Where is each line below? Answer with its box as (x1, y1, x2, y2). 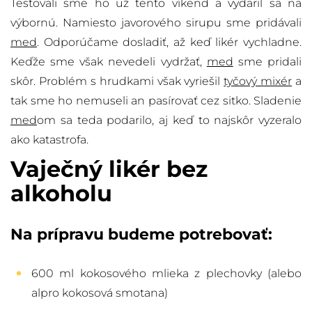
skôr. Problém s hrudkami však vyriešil (10, 75, 224, 88)
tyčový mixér (224, 75, 292, 88)
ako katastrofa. (10, 133, 88, 147)
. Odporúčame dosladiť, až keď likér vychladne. (37, 36, 302, 49)
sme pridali (233, 55, 302, 69)
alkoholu (10, 180, 112, 208)
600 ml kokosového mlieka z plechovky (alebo (31, 267, 302, 281)
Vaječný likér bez (10, 155, 208, 183)
